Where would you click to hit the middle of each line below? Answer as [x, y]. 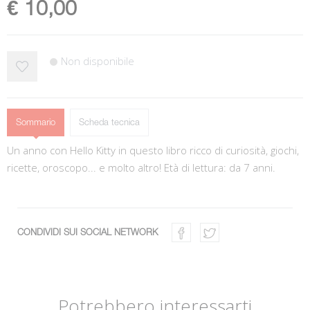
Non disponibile [98, 61]
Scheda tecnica [109, 123]
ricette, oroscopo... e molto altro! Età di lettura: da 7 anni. [141, 167]
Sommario [36, 123]
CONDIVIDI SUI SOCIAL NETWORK [88, 233]
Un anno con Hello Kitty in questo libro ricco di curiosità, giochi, [153, 150]
